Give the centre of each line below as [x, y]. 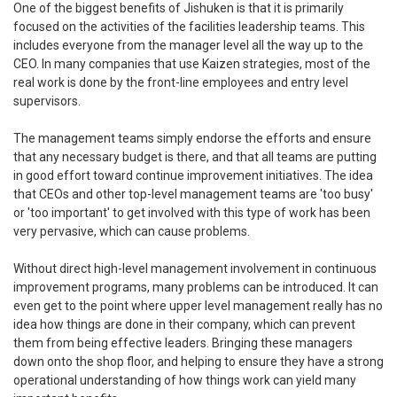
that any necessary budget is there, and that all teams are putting [195, 157]
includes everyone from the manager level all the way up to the [188, 46]
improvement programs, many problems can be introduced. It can [196, 288]
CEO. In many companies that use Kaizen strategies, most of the [192, 64]
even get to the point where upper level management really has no [198, 306]
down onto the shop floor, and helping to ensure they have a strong [198, 362]
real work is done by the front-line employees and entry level [181, 83]
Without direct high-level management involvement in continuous [195, 269]
